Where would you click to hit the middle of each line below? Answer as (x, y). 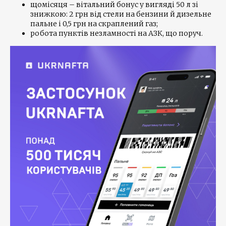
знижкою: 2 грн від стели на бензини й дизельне (121, 14)
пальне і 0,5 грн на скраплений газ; (94, 24)
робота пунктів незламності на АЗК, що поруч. (117, 33)
